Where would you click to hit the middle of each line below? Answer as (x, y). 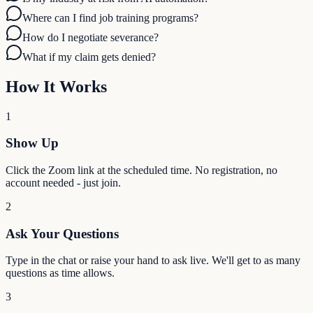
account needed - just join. (63, 183)
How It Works (56, 86)
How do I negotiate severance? (90, 37)
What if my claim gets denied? (89, 57)
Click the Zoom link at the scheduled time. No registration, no (141, 170)
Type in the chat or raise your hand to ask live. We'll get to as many (153, 261)
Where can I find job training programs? (110, 17)
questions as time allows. (60, 273)
